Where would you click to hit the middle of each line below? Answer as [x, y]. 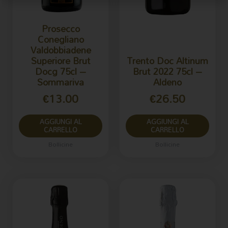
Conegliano [61, 39]
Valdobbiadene [61, 50]
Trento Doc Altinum [167, 61]
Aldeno [167, 82]
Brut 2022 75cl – [167, 72]
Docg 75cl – [61, 72]
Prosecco [61, 29]
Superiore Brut [61, 61]
